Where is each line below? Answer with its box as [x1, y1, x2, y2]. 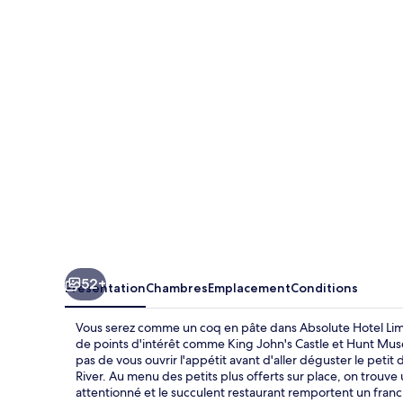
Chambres [146, 279, 208, 296]
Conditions [291, 279, 358, 296]
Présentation [65, 279, 146, 296]
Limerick [64, 19, 149, 45]
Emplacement [208, 279, 291, 296]
